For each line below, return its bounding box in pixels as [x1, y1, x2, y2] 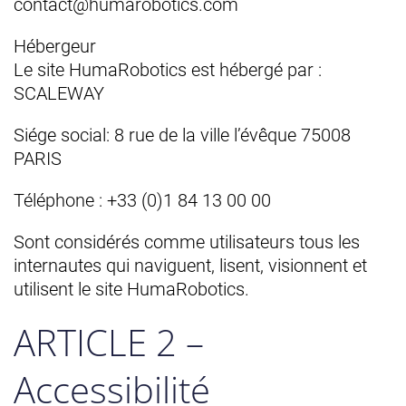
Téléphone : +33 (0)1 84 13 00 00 [14, 189, 271, 211]
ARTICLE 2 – [14, 317, 204, 367]
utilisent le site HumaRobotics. [14, 278, 249, 300]
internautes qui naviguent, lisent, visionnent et [14, 255, 367, 276]
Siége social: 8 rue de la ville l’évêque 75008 [14, 124, 351, 146]
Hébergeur [14, 35, 96, 57]
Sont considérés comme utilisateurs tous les [14, 231, 360, 253]
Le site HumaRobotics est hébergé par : [14, 59, 322, 81]
